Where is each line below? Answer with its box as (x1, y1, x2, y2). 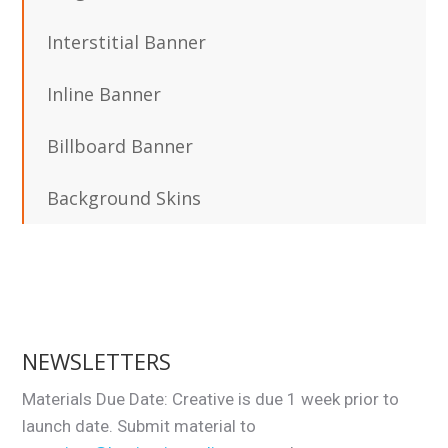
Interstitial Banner (47, 30, 207, 55)
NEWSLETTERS (22, 346, 172, 377)
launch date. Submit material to (22, 416, 257, 437)
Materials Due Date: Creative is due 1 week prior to (22, 389, 400, 410)
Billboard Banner (47, 134, 194, 159)
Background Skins (47, 186, 202, 211)
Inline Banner (47, 82, 162, 107)
